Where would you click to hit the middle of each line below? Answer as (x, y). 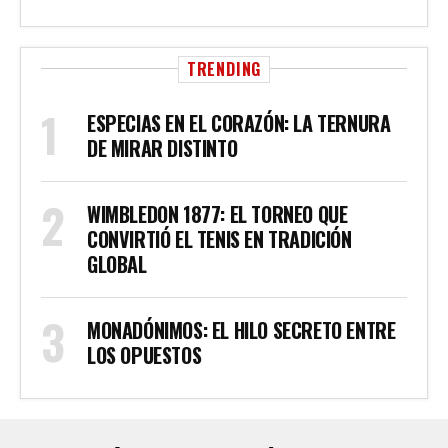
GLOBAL (117, 264)
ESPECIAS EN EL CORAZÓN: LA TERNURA (239, 123)
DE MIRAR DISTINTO (162, 148)
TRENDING (224, 69)
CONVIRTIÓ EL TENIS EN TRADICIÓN (219, 239)
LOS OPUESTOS (144, 355)
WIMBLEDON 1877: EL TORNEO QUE (217, 214)
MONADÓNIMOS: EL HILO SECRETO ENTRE (241, 330)
